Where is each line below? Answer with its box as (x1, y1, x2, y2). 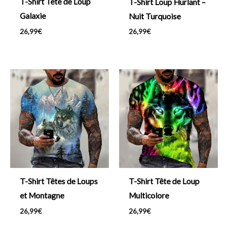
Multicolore (128, 190, 169, 200)
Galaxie (19, 11, 46, 21)
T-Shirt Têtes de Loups (19, 177, 98, 186)
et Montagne (19, 191, 64, 201)
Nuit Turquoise (128, 11, 181, 21)
